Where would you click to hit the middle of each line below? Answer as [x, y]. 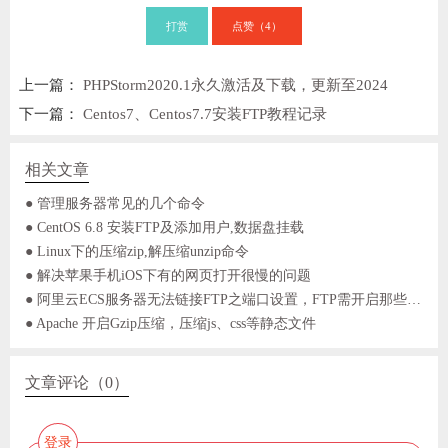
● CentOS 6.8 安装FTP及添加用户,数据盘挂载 [164, 227]
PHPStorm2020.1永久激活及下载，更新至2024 [236, 85]
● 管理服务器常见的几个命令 [114, 203]
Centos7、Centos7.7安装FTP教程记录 [205, 114]
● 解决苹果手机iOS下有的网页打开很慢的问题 [167, 275]
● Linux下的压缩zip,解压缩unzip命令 [136, 251]
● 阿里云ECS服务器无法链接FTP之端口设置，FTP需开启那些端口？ [413, 299]
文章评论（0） [76, 383]
